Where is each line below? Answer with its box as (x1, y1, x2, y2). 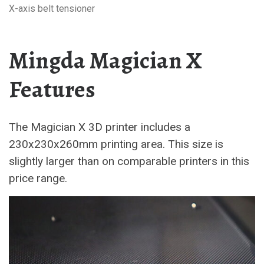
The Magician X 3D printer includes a (9, 120, 190, 134)
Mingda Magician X (9, 44, 202, 77)
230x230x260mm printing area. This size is (9, 137, 223, 151)
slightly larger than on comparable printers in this (9, 154, 249, 168)
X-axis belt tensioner (9, 2, 95, 14)
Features (9, 73, 95, 105)
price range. (9, 171, 67, 185)
